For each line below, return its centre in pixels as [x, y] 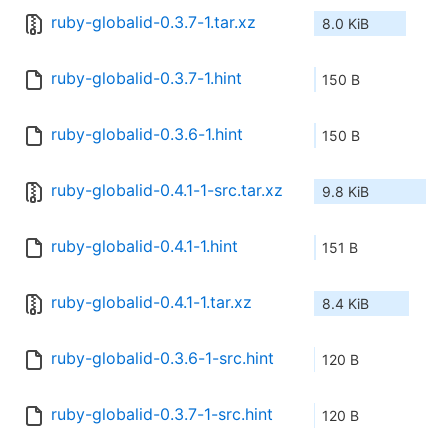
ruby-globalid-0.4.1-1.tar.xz [151, 302]
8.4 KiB [345, 304]
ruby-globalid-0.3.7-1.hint [146, 78]
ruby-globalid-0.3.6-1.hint [147, 134]
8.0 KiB [345, 24]
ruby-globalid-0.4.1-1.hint [144, 246]
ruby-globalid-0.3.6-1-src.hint [162, 358]
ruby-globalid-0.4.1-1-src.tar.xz [167, 190]
